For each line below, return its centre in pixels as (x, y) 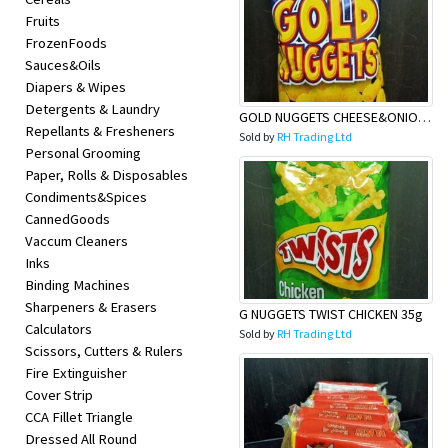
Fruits (42, 21)
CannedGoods (67, 219)
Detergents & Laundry (92, 109)
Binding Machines (77, 285)
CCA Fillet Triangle (79, 417)
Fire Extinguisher (76, 373)
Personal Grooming (83, 153)
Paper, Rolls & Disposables (106, 175)
